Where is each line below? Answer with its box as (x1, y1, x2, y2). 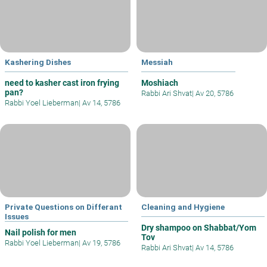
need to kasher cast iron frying (5, 78, 119, 88)
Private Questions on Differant (5, 201, 122, 212)
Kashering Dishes (5, 57, 71, 67)
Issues (5, 211, 29, 221)
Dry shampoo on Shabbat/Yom (141, 222, 256, 232)
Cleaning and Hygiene (141, 201, 225, 212)
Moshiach (141, 78, 178, 88)
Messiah (141, 57, 173, 67)
